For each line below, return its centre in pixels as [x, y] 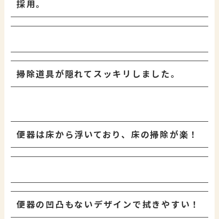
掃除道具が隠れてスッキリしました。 [98, 74]
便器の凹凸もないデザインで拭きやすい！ [108, 204]
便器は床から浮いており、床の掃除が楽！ [108, 134]
